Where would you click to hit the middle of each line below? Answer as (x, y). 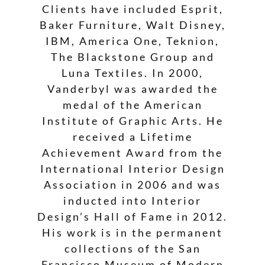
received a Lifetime (132, 136)
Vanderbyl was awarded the (132, 88)
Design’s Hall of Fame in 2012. (132, 216)
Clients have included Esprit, (132, 9)
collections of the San (132, 248)
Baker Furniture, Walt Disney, (132, 25)
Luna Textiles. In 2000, (132, 72)
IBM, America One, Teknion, (132, 41)
